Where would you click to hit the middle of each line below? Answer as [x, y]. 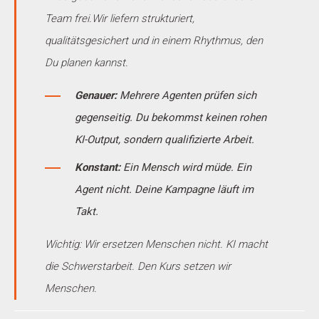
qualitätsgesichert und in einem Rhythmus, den [154, 40]
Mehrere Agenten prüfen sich [187, 95]
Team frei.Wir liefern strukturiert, [120, 18]
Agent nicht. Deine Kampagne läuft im [164, 189]
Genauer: [96, 95]
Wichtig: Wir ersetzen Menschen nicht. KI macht [156, 244]
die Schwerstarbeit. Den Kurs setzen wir [138, 266]
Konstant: [98, 167]
